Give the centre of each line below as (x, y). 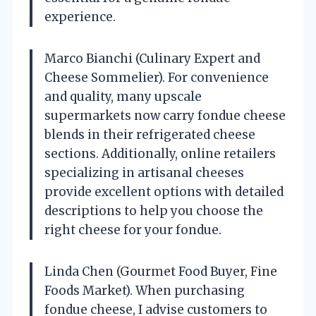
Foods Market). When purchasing (145, 290)
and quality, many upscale (123, 96)
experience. (80, 17)
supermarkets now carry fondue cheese (165, 115)
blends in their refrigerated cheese (150, 134)
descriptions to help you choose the (154, 211)
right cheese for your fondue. (133, 230)
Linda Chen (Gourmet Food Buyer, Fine (161, 271)
